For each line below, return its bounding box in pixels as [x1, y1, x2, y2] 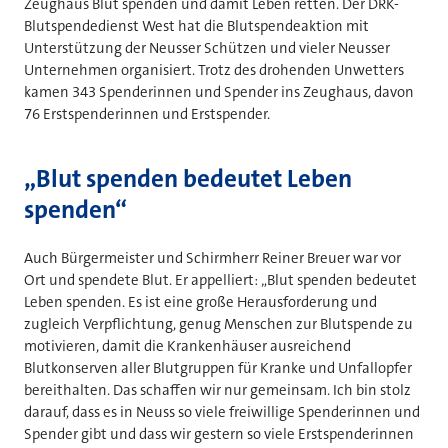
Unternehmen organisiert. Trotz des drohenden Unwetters [24, 59, 404, 80]
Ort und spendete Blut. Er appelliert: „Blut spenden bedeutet [24, 269, 417, 290]
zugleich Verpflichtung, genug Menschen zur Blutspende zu [24, 313, 413, 334]
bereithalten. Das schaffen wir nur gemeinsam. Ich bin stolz [24, 379, 411, 400]
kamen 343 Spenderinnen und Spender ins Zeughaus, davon [24, 81, 414, 102]
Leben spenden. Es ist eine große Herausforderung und [24, 291, 377, 312]
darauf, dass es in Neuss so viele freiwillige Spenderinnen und [24, 401, 420, 422]
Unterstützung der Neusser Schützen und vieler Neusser [24, 37, 390, 58]
